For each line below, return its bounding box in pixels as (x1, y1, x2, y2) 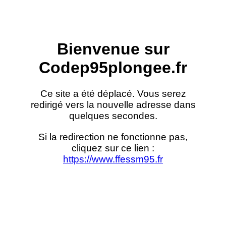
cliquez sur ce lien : (72, 142, 154, 153)
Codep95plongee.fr (39, 59, 187, 77)
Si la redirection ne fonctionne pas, (38, 131, 188, 142)
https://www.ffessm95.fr (63, 153, 163, 164)
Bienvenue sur (56, 40, 169, 59)
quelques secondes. (69, 110, 157, 121)
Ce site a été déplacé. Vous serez (40, 88, 186, 99)
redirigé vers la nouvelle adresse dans (30, 99, 196, 110)
